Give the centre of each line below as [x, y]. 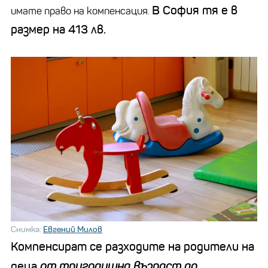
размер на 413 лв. [58, 29]
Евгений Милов [73, 229]
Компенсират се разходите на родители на [133, 246]
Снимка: [27, 229]
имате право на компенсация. [81, 11]
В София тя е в [195, 10]
